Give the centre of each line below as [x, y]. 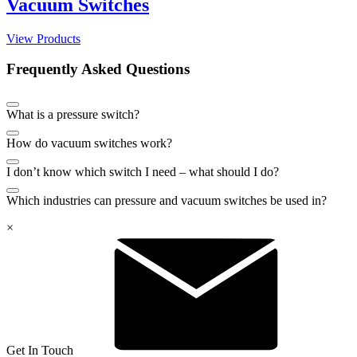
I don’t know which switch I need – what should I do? [143, 172]
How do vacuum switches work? [89, 143]
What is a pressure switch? [73, 115]
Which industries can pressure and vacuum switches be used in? [167, 201]
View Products [43, 38]
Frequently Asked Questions [98, 69]
